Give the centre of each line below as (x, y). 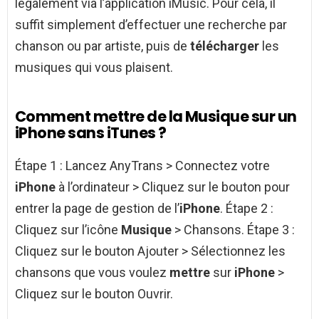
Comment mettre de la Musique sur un (156, 117)
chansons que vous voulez (92, 273)
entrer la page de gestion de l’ (97, 209)
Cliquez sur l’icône (68, 230)
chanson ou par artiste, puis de (103, 46)
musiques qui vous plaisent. (94, 68)
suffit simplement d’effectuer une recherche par (151, 25)
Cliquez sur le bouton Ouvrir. (94, 294)
